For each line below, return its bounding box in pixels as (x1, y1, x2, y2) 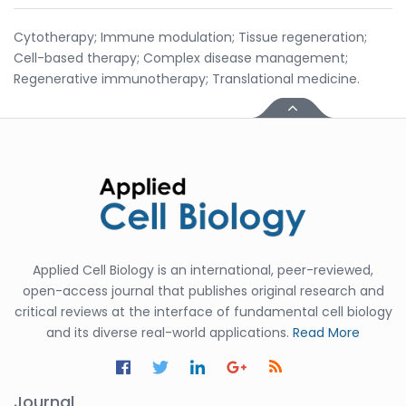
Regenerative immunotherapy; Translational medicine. (14, 69, 360, 88)
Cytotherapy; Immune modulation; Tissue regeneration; (14, 27, 367, 46)
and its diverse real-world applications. (46, 323, 293, 342)
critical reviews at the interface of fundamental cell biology (14, 302, 392, 321)
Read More (293, 323, 360, 342)
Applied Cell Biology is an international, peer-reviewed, (33, 260, 373, 279)
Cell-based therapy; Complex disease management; (14, 48, 348, 67)
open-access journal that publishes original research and (22, 281, 384, 300)
